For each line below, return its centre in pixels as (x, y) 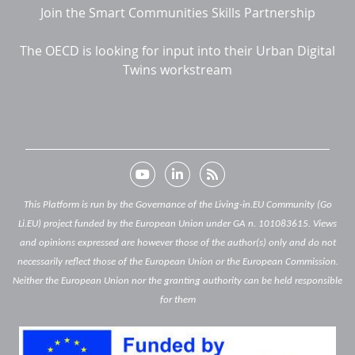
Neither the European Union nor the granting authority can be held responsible (177, 281)
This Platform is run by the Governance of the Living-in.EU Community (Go (177, 204)
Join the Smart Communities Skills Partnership (177, 12)
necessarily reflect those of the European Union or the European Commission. (177, 261)
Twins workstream (177, 69)
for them (177, 300)
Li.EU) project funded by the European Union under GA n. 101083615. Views (177, 223)
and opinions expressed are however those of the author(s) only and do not (177, 242)
